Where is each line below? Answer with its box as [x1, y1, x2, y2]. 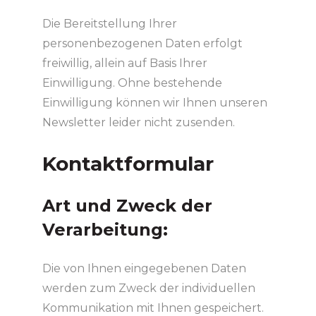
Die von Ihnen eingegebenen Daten [42, 261, 246, 275]
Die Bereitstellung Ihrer [42, 16, 177, 30]
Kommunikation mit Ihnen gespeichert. [42, 300, 264, 315]
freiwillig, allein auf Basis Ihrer [42, 56, 207, 70]
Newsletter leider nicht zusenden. [42, 115, 235, 129]
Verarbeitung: [42, 219, 168, 240]
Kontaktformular [42, 151, 214, 176]
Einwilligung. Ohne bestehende [42, 75, 222, 90]
